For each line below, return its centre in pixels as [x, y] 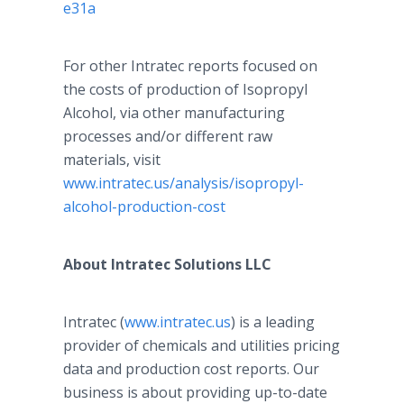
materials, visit [112, 160]
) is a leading [273, 322]
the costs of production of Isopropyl [185, 89]
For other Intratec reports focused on [190, 66]
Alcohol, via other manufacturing [174, 113]
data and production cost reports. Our [191, 369]
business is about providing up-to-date [195, 392]
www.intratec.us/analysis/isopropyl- [184, 183]
